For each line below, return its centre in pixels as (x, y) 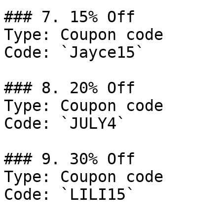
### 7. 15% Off (70, 17)
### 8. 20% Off (70, 88)
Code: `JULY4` (65, 123)
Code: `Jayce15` (74, 52)
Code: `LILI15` (70, 194)
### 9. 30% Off (70, 159)
